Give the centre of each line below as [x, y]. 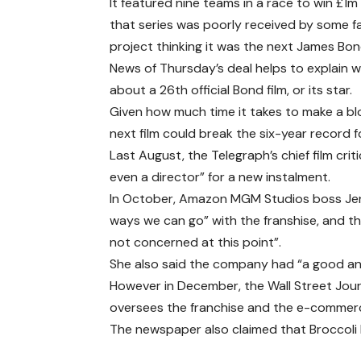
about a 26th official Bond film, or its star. [231, 89]
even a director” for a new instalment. [220, 176]
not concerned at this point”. [196, 242]
